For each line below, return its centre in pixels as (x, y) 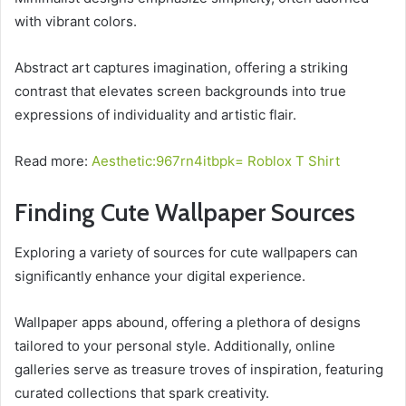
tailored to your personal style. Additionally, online (175, 346)
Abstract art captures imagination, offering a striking (181, 67)
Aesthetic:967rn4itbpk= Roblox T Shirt (216, 160)
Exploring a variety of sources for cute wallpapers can (186, 253)
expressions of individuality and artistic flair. (155, 114)
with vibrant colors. (76, 21)
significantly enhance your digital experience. (160, 276)
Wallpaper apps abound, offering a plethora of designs (188, 323)
